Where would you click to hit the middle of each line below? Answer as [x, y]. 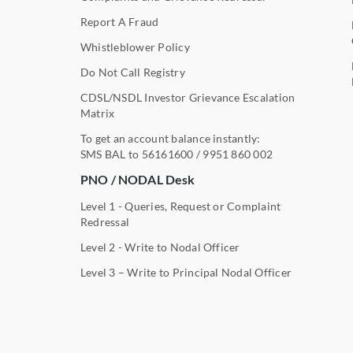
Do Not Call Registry [133, 72]
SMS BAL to [111, 154]
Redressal [105, 221]
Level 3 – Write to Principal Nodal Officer [186, 272]
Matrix [98, 113]
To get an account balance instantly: [171, 138]
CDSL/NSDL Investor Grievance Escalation [188, 97]
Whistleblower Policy [135, 46]
